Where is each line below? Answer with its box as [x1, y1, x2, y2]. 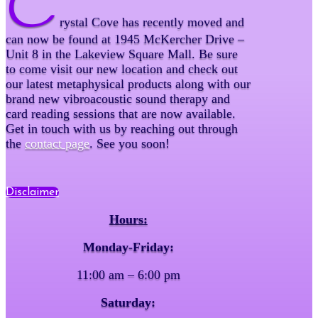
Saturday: [101, 295, 156, 309]
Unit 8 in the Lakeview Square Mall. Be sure [6, 46, 238, 61]
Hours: [109, 212, 148, 226]
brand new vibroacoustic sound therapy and [6, 91, 230, 106]
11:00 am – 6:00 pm [76, 267, 180, 282]
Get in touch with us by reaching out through [6, 121, 238, 136]
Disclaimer [6, 186, 59, 198]
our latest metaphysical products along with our [6, 76, 251, 91]
